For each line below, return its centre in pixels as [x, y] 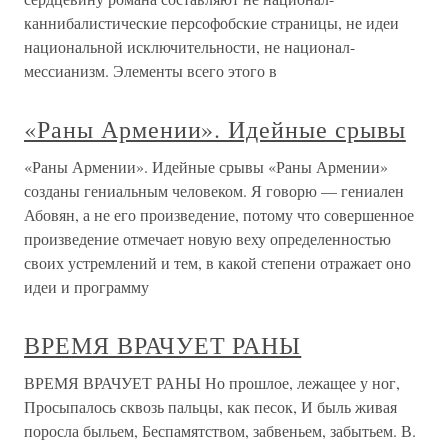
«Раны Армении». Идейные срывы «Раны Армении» [206, 166]
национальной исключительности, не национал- [189, 46]
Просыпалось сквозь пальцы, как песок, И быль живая [210, 406]
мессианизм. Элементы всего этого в [150, 70]
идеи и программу [86, 286]
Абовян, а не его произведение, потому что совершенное [219, 214]
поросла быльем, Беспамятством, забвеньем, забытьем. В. [220, 430]
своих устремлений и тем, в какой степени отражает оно [217, 262]
